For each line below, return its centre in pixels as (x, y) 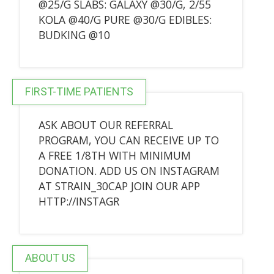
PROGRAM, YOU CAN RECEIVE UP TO (128, 140)
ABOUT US (50, 257)
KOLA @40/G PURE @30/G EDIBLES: (125, 19)
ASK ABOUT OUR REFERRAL (106, 124)
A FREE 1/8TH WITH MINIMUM (114, 155)
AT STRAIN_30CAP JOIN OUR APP (119, 186)
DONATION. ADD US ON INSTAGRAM (129, 170)
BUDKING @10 (74, 35)
